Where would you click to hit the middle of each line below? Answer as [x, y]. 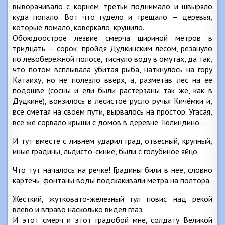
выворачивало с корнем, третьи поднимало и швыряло [113, 6]
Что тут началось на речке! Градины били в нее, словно [113, 170]
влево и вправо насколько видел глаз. [78, 209]
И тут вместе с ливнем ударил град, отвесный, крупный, [113, 141]
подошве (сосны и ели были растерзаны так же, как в [113, 90]
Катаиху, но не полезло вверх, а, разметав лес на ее [113, 80]
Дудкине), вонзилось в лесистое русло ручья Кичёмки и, [113, 101]
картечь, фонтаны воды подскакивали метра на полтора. [112, 180]
